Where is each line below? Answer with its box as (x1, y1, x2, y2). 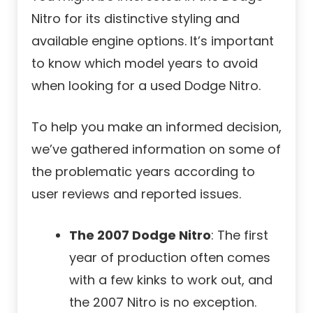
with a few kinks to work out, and (69, 271, 272, 289)
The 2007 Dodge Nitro (69, 226, 211, 245)
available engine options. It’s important (31, 32, 274, 50)
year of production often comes (69, 249, 270, 267)
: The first (211, 226, 268, 245)
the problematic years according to (31, 163, 255, 181)
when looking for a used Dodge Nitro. (31, 77, 261, 95)
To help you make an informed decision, (31, 118, 282, 136)
